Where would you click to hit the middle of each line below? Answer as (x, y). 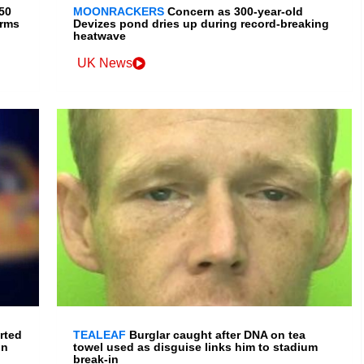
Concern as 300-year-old (236, 12)
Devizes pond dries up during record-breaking (201, 24)
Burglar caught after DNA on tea (218, 335)
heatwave (100, 36)
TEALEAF (100, 335)
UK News (105, 63)
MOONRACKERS (119, 12)
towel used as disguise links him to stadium (196, 347)
